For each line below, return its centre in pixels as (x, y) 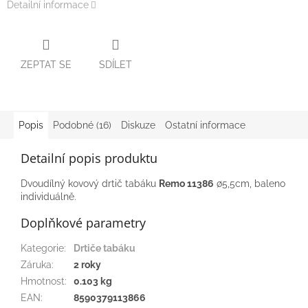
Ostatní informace (205, 125)
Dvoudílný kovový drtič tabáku (90, 184)
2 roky (87, 265)
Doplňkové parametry (83, 223)
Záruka (36, 265)
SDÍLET (115, 65)
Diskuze (138, 125)
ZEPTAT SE (46, 65)
